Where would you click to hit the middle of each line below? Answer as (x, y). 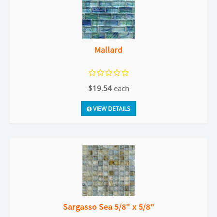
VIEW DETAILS (111, 108)
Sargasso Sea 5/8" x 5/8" (108, 207)
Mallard (108, 50)
